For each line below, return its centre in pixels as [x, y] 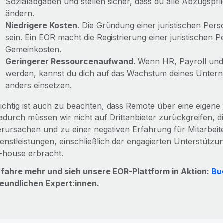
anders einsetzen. [38, 85]
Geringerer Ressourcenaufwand [69, 61]
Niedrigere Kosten [41, 25]
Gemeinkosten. [33, 49]
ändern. [20, 13]
